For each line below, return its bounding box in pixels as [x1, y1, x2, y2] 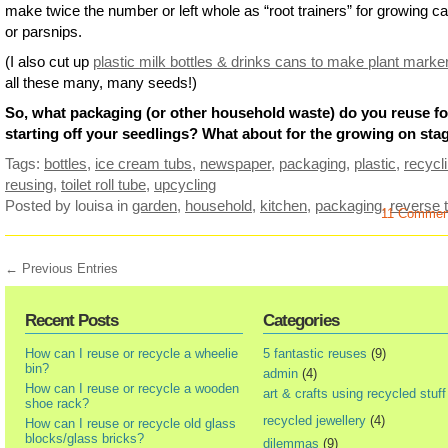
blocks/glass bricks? [25, 430, 144, 446]
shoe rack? [25, 395, 89, 411]
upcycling [154, 176, 216, 194]
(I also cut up [5, 53, 93, 71]
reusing [5, 176, 53, 194]
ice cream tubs [95, 155, 192, 173]
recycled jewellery [263, 412, 366, 428]
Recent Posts [25, 310, 118, 330]
